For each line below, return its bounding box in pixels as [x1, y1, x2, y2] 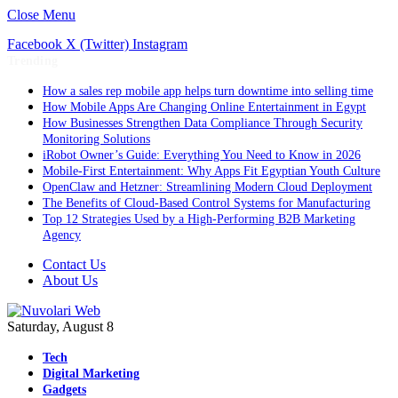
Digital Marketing [43, 366, 139, 380]
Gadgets [43, 382, 86, 396]
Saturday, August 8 [7, 319, 114, 334]
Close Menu [7, 7, 76, 22]
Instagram [132, 36, 187, 52]
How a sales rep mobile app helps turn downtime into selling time [43, 84, 373, 98]
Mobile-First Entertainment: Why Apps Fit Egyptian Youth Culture [43, 164, 380, 178]
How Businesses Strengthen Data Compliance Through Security [43, 116, 362, 130]
